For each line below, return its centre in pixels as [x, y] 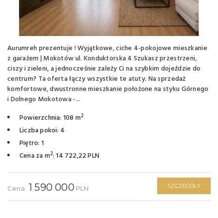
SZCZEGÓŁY [184, 186]
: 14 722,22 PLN [76, 156]
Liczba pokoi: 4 [42, 131]
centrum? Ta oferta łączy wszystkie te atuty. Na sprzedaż [97, 79]
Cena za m [35, 156]
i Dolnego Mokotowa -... [44, 100]
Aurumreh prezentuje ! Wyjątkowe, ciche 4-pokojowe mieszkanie [107, 48]
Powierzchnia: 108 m [50, 118]
